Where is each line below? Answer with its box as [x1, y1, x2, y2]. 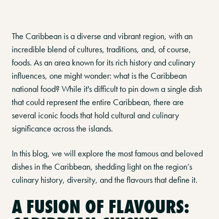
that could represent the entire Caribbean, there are [12, 96, 184, 108]
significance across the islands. [12, 123, 113, 134]
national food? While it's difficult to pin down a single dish [12, 83, 202, 94]
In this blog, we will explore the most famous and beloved [12, 148, 203, 159]
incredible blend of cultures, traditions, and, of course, [12, 44, 191, 55]
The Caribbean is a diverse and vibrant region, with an [12, 30, 193, 42]
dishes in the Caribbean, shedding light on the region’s [12, 161, 192, 172]
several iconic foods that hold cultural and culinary [12, 109, 179, 121]
